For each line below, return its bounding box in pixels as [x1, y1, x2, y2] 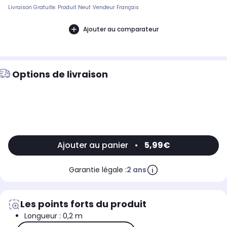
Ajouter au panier [57, 139, 128, 152]
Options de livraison [12, 68, 108, 81]
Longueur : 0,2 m [24, 211, 83, 221]
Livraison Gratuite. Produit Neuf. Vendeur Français [8, 4, 139, 12]
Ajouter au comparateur [83, 24, 159, 33]
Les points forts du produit [20, 198, 146, 211]
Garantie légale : [68, 165, 127, 175]
